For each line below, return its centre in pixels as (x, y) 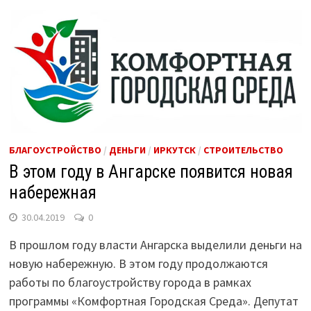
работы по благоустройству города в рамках (130, 282)
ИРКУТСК (174, 150)
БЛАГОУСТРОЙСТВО (55, 150)
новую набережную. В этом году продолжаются (138, 263)
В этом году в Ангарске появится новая (151, 171)
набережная (52, 192)
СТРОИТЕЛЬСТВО (243, 150)
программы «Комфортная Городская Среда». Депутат (153, 301)
